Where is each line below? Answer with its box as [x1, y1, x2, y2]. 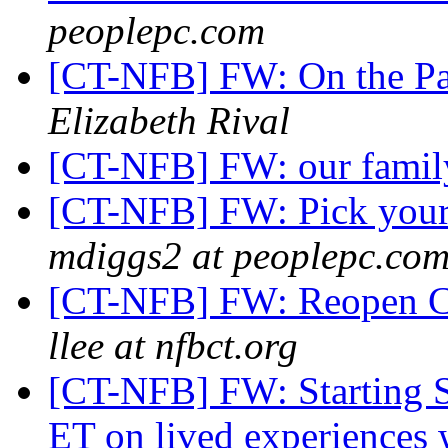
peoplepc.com [48, 9, 265, 53]
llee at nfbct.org [48, 324, 298, 368]
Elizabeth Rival [48, 99, 290, 143]
